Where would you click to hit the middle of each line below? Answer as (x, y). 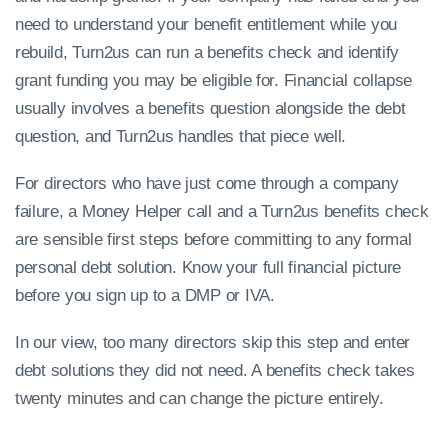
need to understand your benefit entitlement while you (206, 25)
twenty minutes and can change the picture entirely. (199, 399)
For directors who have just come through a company (207, 184)
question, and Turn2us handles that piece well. (180, 137)
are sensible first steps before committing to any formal (213, 240)
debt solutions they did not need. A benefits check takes (215, 371)
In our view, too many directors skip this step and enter (212, 343)
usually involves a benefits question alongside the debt (210, 109)
